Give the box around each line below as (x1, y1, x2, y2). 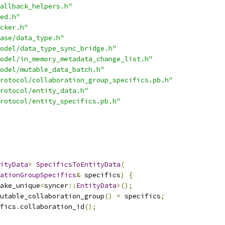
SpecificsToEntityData (36, 160, 121, 169)
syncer (44, 181, 68, 190)
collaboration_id (20, 202, 84, 211)
